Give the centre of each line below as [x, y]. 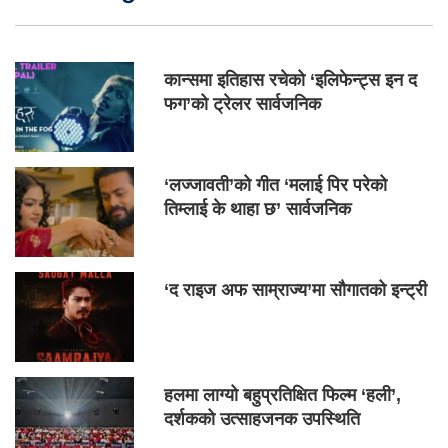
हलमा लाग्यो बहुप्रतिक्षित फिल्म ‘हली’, [283, 395]
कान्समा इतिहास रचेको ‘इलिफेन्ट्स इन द [291, 80]
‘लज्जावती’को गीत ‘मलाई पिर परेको [276, 185]
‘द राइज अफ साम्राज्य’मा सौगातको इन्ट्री [296, 290]
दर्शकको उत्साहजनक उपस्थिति [262, 419]
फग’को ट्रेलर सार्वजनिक [243, 104]
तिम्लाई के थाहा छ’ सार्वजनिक [258, 209]
